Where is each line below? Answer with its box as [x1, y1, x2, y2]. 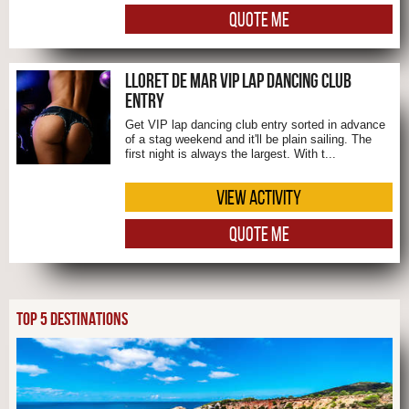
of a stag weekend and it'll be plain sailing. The [125, 132, 372, 147]
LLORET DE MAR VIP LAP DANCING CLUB [125, 69, 351, 92]
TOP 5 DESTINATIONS [16, 308, 128, 329]
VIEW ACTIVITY [216, 185, 301, 208]
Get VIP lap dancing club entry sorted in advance [125, 118, 385, 132]
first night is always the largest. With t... [125, 147, 336, 162]
